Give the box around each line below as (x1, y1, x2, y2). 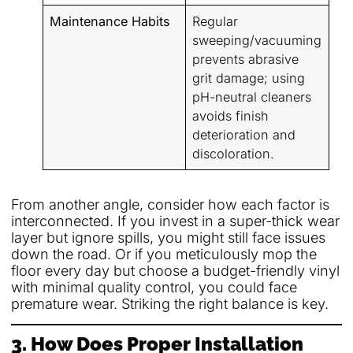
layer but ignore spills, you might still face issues (11, 229, 325, 247)
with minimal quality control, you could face (11, 279, 297, 296)
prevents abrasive (192, 51, 299, 68)
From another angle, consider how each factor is (11, 196, 329, 214)
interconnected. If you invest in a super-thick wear (11, 213, 340, 230)
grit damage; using (192, 70, 306, 87)
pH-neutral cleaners (192, 89, 312, 106)
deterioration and (192, 127, 296, 143)
